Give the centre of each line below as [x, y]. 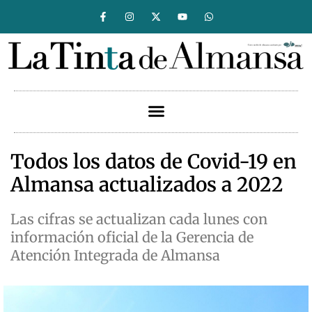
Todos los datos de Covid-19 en [154, 162]
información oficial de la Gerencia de [132, 237]
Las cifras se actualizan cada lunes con [139, 219]
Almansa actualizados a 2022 [147, 185]
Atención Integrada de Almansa [115, 256]
